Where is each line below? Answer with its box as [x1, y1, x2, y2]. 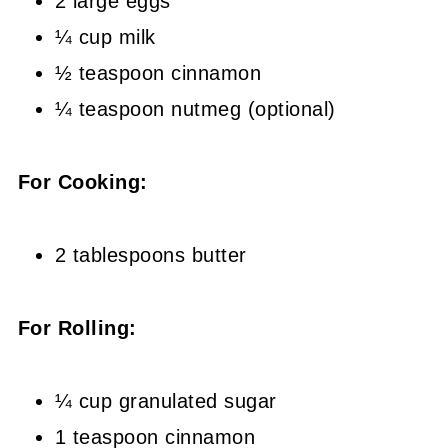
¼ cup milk [54, 26, 156, 48]
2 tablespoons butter [54, 244, 247, 266]
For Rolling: [17, 317, 137, 339]
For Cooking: [17, 171, 148, 193]
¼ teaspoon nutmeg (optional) [54, 98, 336, 120]
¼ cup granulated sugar [54, 390, 277, 412]
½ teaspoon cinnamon [54, 62, 262, 84]
